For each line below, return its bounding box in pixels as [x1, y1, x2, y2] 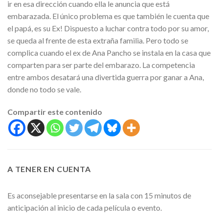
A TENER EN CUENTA [7, 164, 91, 174]
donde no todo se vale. [7, 84, 81, 94]
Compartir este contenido [7, 107, 102, 116]
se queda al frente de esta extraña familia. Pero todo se [7, 35, 188, 45]
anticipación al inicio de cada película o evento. [7, 202, 162, 212]
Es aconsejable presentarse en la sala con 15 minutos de [7, 190, 191, 200]
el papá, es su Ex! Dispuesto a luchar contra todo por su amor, [7, 23, 209, 33]
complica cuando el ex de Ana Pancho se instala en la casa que [7, 47, 211, 57]
